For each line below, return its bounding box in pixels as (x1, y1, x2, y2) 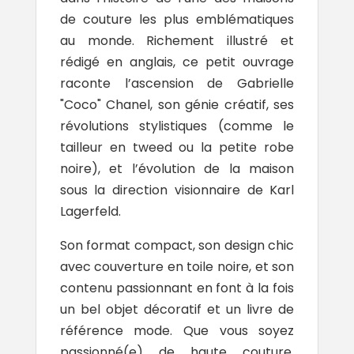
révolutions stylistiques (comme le (59, 117, 295, 136)
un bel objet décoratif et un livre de (59, 300, 295, 319)
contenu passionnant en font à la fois (59, 279, 295, 298)
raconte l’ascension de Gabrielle (59, 74, 295, 93)
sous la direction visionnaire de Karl (59, 181, 295, 200)
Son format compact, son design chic (59, 236, 295, 255)
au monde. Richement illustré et (59, 32, 295, 51)
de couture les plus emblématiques (59, 10, 295, 29)
